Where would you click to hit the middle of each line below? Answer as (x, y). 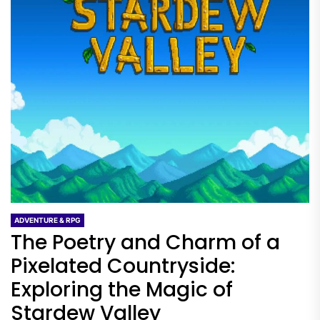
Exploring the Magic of (122, 290)
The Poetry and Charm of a (145, 242)
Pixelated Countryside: (123, 266)
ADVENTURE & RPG (47, 220)
